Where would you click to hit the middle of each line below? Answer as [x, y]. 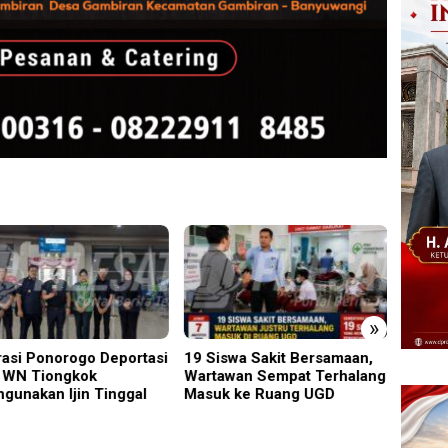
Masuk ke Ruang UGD [259, 393]
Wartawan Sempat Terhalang [284, 375]
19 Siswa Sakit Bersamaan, [278, 357]
